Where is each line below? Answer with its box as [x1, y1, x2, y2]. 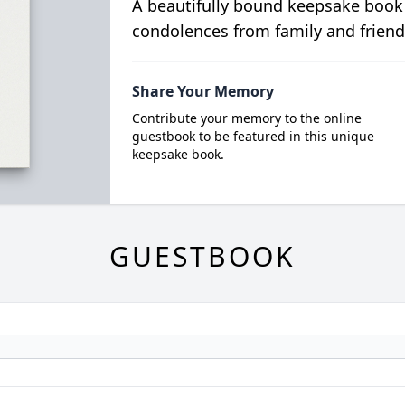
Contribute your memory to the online [131, 108, 362, 127]
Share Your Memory [131, 80, 274, 101]
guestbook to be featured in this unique [131, 127, 374, 145]
